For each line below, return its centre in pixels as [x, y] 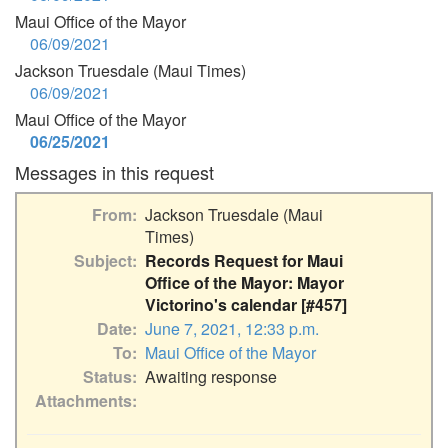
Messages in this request [114, 172]
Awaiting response [211, 376]
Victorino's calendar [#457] [246, 304]
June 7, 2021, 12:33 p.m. [232, 328]
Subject [103, 260]
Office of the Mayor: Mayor [244, 282]
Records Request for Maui [244, 260]
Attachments [83, 400]
